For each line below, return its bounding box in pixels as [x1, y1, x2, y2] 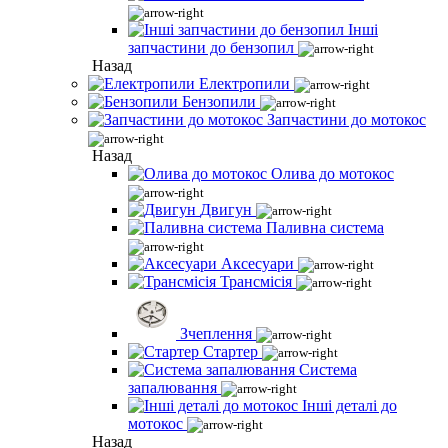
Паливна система [266, 219, 384, 236]
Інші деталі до [302, 397, 397, 414]
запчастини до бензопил [128, 39, 294, 56]
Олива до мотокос [271, 165, 394, 182]
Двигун [200, 201, 252, 218]
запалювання [128, 379, 217, 396]
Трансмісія [220, 273, 292, 290]
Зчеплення [180, 325, 252, 342]
